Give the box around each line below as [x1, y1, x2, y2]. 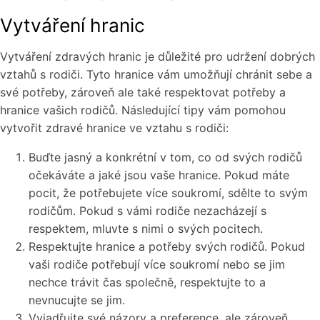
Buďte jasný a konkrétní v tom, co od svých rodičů [29, 150, 302, 165]
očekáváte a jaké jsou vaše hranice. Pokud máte [29, 168, 289, 183]
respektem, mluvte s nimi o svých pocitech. [29, 221, 263, 236]
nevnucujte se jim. [29, 293, 125, 308]
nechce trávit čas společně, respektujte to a [29, 275, 266, 290]
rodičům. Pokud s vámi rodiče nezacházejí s [29, 204, 266, 219]
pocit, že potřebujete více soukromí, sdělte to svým [29, 186, 308, 201]
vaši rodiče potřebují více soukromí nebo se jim [29, 257, 285, 272]
